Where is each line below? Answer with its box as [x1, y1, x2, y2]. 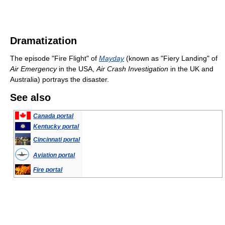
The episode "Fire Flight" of [10, 54, 99, 63]
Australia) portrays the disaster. [10, 75, 109, 84]
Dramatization [10, 35, 77, 47]
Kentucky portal [33, 123, 79, 131]
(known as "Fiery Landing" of [124, 54, 217, 63]
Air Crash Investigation [96, 65, 168, 73]
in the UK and [168, 65, 213, 73]
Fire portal [33, 166, 63, 174]
